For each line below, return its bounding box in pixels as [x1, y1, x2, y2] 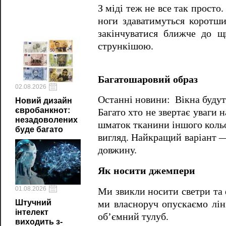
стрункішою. [98, 41, 153, 52]
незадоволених [15, 116, 78, 124]
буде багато [15, 125, 63, 134]
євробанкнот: [15, 106, 70, 115]
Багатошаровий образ [98, 74, 198, 85]
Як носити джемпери [98, 165, 195, 177]
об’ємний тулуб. [98, 211, 168, 222]
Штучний [15, 198, 51, 207]
